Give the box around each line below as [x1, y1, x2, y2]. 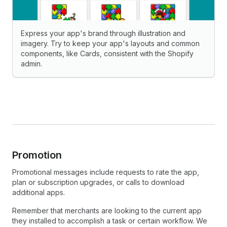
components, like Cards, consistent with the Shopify [21, 49, 194, 58]
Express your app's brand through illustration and [21, 28, 185, 37]
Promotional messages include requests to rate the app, [12, 167, 199, 176]
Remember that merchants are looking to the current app [12, 206, 202, 215]
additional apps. [12, 187, 65, 197]
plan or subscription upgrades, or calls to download [12, 177, 184, 186]
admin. [21, 59, 42, 68]
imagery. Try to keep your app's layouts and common [21, 39, 200, 48]
